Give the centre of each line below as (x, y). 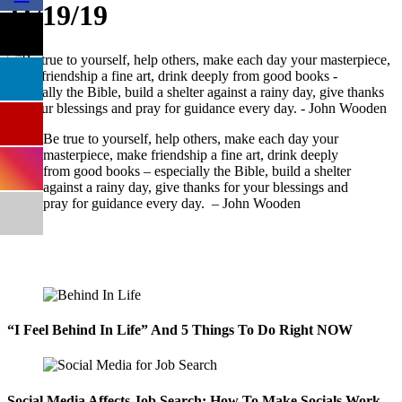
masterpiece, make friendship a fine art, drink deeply (191, 154)
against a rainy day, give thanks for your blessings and (196, 187)
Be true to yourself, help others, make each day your (191, 138)
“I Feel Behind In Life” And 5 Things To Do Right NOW (180, 330)
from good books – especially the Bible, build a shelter (197, 170)
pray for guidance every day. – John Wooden (172, 203)
